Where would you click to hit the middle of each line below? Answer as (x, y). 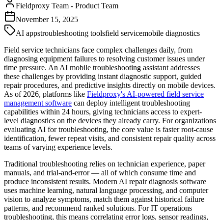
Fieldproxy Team (42, 5)
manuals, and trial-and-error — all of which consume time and (100, 172)
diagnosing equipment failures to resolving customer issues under (104, 58)
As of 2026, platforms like (45, 94)
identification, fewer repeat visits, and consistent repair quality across (110, 138)
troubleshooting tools (73, 33)
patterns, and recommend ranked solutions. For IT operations (98, 208)
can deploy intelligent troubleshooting (131, 103)
